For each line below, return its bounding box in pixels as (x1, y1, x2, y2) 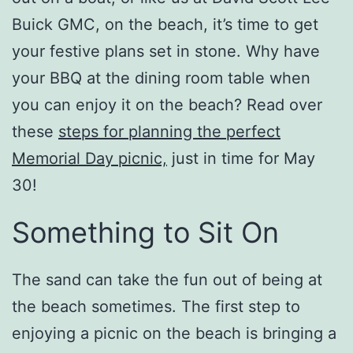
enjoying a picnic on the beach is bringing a (12, 323, 336, 343)
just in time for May (167, 148, 315, 168)
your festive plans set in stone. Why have (12, 41, 320, 61)
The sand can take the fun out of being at (12, 269, 322, 289)
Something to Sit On (12, 214, 279, 250)
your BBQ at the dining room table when (12, 68, 310, 87)
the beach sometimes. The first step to (12, 296, 300, 316)
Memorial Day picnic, (12, 148, 167, 168)
